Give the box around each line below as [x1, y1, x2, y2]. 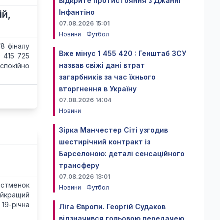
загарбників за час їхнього [59, 73, 156, 81]
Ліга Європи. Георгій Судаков [59, 202, 165, 211]
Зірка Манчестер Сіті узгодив [59, 126, 168, 134]
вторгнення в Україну [59, 84, 137, 93]
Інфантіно [59, 8, 95, 16]
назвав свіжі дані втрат [59, 61, 145, 69]
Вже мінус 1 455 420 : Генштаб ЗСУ [59, 49, 186, 57]
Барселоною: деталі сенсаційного [59, 149, 185, 158]
